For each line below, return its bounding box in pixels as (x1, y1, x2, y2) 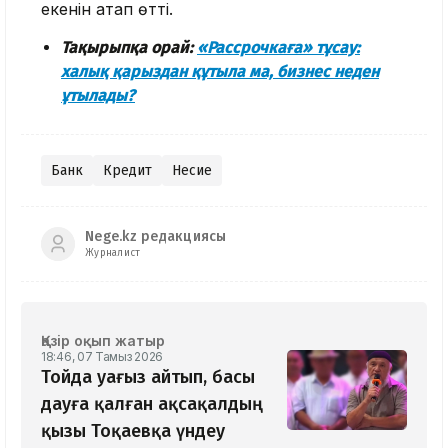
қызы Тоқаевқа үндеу (41, 419, 225, 442)
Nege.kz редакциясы (85, 228, 227, 246)
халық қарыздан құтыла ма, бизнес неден (61, 61, 379, 81)
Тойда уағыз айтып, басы (41, 365, 255, 388)
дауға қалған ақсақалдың (41, 392, 263, 415)
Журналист (85, 247, 141, 260)
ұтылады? (61, 85, 135, 105)
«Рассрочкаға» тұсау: (197, 37, 360, 57)
